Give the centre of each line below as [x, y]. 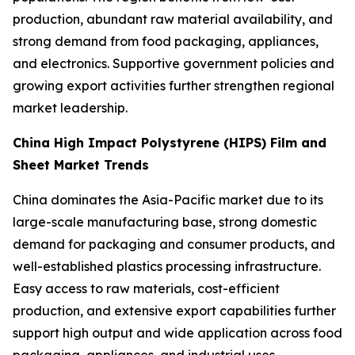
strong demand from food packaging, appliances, [166, 42]
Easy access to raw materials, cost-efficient [146, 289]
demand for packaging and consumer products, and [174, 244]
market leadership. [70, 108]
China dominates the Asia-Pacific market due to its [168, 200]
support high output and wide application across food [177, 333]
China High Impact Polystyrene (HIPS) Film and [170, 143]
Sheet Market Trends [81, 165]
